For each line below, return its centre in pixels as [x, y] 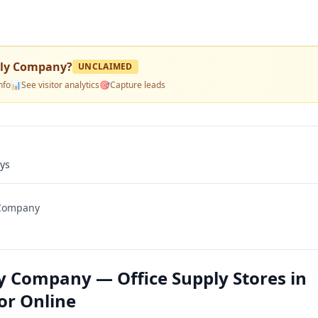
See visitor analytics [60, 85]
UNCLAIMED [105, 66]
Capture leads [138, 85]
